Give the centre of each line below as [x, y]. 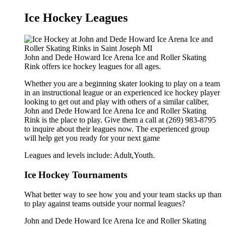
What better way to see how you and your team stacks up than [123, 194]
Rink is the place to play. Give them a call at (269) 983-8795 [120, 120]
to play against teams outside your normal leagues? [105, 203]
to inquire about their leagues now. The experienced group [117, 129]
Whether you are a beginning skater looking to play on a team [122, 84]
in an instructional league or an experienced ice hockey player [122, 93]
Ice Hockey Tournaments [76, 175]
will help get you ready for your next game [92, 138]
